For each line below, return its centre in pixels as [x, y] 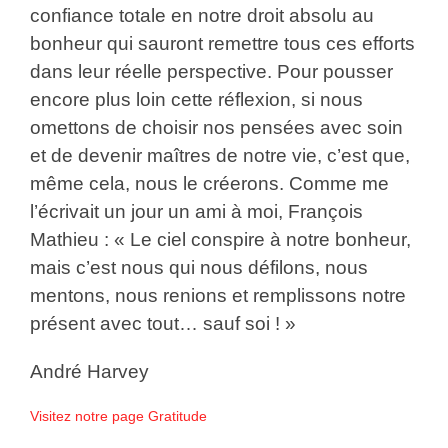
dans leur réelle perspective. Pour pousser [211, 71]
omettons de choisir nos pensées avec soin [216, 127]
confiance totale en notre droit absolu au [201, 15]
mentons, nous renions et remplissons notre [217, 295]
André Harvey [89, 371]
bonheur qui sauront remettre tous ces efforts [222, 43]
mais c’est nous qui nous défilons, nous [198, 267]
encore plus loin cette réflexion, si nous [196, 99]
